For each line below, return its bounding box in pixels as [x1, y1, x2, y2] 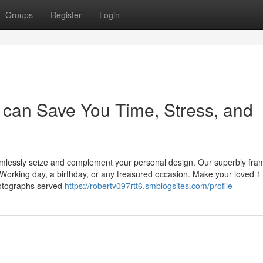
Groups [5, 9, 33, 21]
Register [50, 9, 82, 21]
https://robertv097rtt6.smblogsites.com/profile [65, 180, 232, 191]
